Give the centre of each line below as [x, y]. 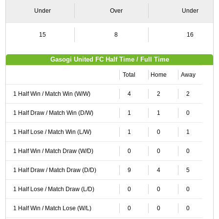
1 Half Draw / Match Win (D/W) [53, 113]
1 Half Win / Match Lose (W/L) [52, 208]
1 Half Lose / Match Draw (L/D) [54, 189]
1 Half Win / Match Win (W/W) [52, 94]
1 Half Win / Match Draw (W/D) [53, 151]
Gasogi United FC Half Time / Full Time [109, 59]
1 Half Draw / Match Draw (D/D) [55, 170]
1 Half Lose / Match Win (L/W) [52, 132]
